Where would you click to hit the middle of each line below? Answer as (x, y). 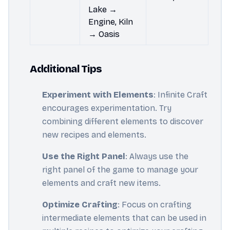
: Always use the (157, 156)
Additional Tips (66, 69)
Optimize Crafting (80, 205)
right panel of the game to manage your (120, 170)
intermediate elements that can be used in (124, 218)
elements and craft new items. (101, 183)
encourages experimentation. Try (107, 108)
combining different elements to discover (123, 121)
